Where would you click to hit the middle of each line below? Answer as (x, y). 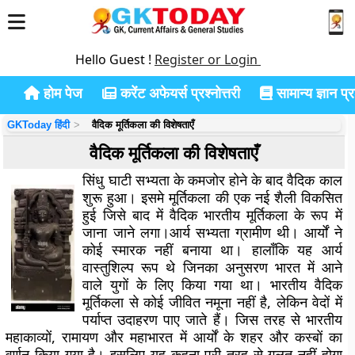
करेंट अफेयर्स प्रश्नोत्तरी (178, 93)
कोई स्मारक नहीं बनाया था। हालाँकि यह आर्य (212, 250)
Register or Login (208, 59)
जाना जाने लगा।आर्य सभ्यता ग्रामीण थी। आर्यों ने (212, 232)
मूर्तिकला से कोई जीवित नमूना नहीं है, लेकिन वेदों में (212, 302)
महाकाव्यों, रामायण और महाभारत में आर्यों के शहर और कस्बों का (174, 337)
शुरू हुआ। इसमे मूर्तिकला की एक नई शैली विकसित (212, 197)
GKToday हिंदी (39, 125)
